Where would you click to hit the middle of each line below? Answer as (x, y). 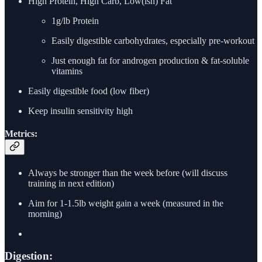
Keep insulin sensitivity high (80, 111)
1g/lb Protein (75, 21)
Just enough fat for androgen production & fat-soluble (150, 61)
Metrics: (21, 134)
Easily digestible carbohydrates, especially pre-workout (153, 41)
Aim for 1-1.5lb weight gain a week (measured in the (126, 203)
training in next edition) (71, 183)
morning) (45, 213)
